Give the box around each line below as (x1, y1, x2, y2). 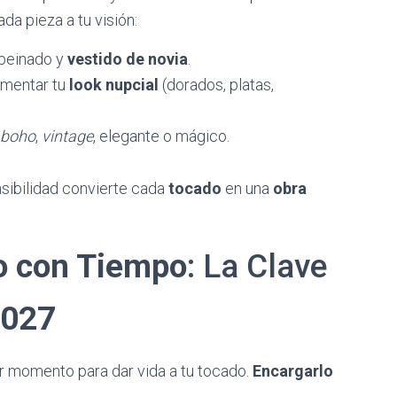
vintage (42, 127, 93, 145)
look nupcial (69, 75, 159, 94)
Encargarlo (253, 362, 333, 380)
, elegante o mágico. (93, 127, 230, 145)
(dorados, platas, (159, 75, 274, 94)
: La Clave (187, 247, 327, 285)
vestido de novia (67, 50, 188, 68)
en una (222, 179, 273, 198)
